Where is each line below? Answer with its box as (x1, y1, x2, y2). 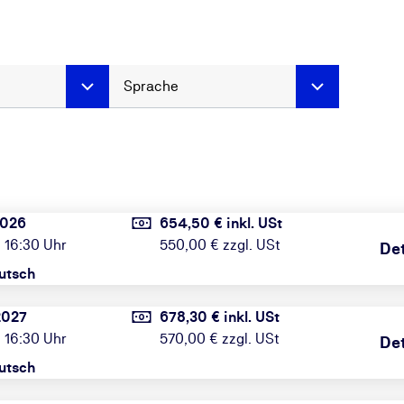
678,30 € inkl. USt (160, 308, 280, 326)
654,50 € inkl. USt (160, 215, 283, 232)
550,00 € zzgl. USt (160, 236, 281, 253)
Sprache (124, 77, 179, 95)
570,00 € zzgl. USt (160, 330, 280, 347)
